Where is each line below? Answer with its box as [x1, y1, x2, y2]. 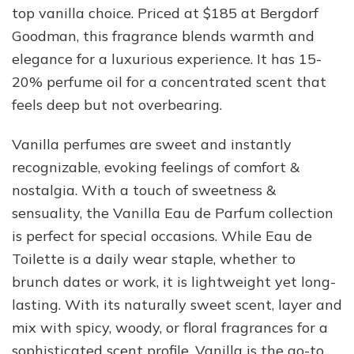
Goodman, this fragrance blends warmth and [12, 26, 314, 45]
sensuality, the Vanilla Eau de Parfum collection [12, 203, 333, 222]
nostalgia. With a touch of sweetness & [12, 180, 276, 199]
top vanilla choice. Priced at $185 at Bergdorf [12, 3, 318, 22]
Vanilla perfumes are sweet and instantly [12, 134, 292, 153]
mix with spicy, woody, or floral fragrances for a [12, 318, 328, 337]
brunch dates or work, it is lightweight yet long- [12, 272, 336, 291]
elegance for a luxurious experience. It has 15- [12, 49, 322, 68]
